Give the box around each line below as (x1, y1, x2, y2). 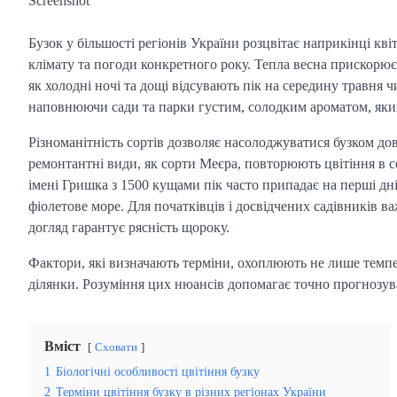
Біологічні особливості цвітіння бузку (56, 364, 260, 379)
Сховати (95, 341, 137, 354)
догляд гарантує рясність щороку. (28, 220, 230, 236)
